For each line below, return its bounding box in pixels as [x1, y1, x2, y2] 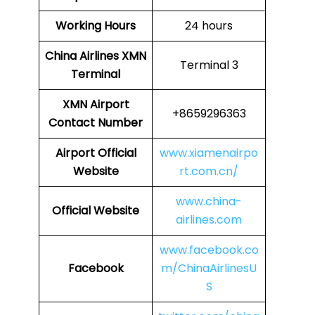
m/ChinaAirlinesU [161, 260, 257, 277]
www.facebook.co [159, 242, 259, 259]
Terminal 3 [179, 57, 238, 74]
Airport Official [55, 145, 136, 162]
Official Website [52, 202, 139, 219]
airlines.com [176, 212, 242, 229]
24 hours [185, 18, 233, 34]
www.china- [176, 193, 242, 210]
